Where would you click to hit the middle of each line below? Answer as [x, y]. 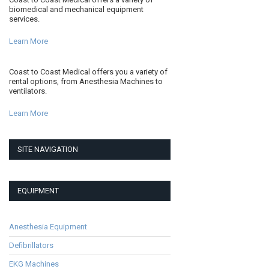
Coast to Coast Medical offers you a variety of [89, 71]
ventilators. [28, 91]
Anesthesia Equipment [48, 226]
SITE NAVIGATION [48, 149]
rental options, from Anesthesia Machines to [86, 81]
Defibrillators [32, 245]
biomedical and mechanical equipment [77, 9]
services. [25, 19]
